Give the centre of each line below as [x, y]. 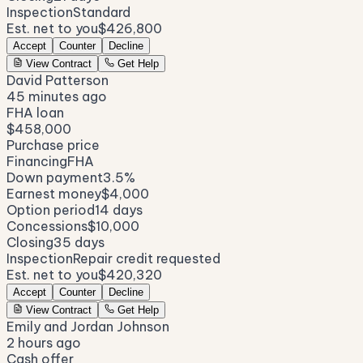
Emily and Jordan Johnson [88, 327]
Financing [37, 162]
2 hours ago [44, 343]
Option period [51, 210]
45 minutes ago [57, 97]
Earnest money [54, 194]
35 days [79, 243]
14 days [119, 210]
